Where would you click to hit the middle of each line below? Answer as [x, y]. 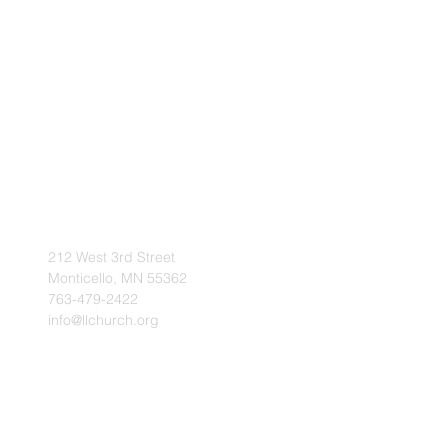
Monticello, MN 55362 [117, 278]
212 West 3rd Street [111, 257]
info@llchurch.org [103, 320]
